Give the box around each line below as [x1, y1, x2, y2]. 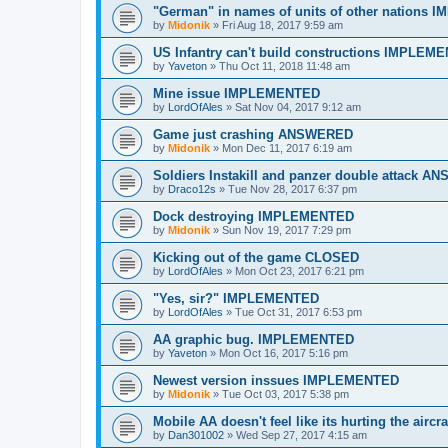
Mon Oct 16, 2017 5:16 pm [219, 346, 348, 359]
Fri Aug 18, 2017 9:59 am [222, 18, 343, 31]
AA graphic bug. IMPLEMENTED [153, 331, 354, 347]
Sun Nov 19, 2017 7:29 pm [222, 223, 351, 236]
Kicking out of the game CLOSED [153, 249, 359, 265]
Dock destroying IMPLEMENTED [153, 208, 354, 224]
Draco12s [168, 182, 216, 195]
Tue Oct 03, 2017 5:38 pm [222, 387, 349, 400]
